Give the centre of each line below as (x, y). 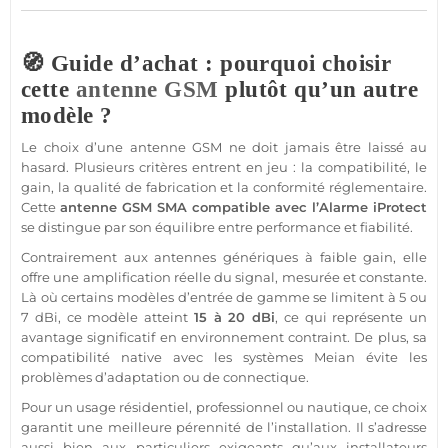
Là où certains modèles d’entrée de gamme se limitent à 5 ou (224, 297)
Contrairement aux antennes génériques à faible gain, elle (224, 257)
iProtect (400, 207)
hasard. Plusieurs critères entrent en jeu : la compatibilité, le (224, 167)
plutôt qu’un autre (318, 90)
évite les (391, 357)
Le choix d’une (75, 147)
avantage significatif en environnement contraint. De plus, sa (224, 337)
